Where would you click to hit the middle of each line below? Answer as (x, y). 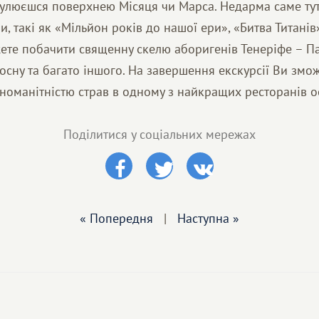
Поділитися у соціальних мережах (159, 134)
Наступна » (208, 218)
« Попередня (116, 218)
